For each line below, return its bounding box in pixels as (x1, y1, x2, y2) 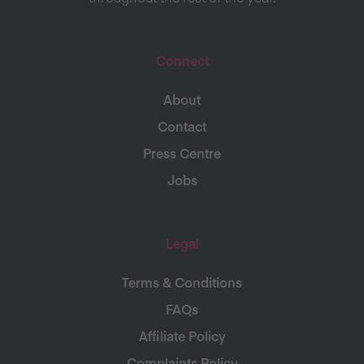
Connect (155, 51, 209, 69)
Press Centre (143, 144, 221, 162)
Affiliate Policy (138, 327, 226, 344)
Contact (158, 117, 206, 135)
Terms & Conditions (122, 273, 242, 291)
